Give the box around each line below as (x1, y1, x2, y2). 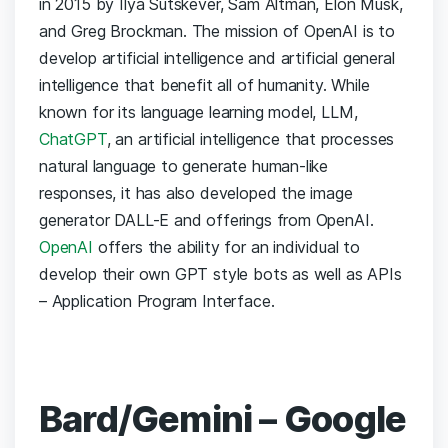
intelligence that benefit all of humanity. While (39, 74, 370, 95)
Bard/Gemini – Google (39, 396, 407, 441)
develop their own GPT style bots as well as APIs (39, 263, 402, 284)
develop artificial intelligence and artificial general (39, 47, 395, 68)
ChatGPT (39, 128, 107, 149)
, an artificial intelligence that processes (106, 128, 395, 149)
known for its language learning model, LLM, (39, 101, 358, 122)
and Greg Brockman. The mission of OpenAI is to (39, 20, 395, 41)
